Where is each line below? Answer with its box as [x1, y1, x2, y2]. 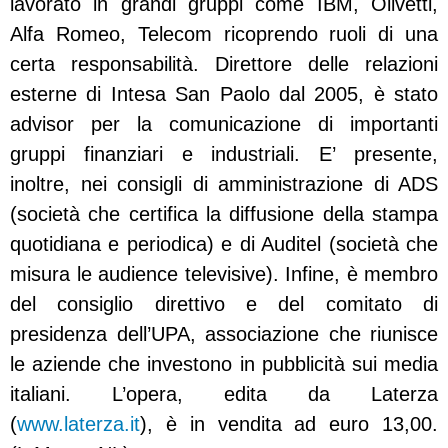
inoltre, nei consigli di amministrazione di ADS [10, 173, 438, 195]
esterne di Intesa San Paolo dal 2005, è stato [10, 83, 438, 105]
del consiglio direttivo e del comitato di [10, 293, 438, 315]
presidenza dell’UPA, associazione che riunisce [10, 323, 438, 345]
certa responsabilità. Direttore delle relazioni [10, 53, 438, 75]
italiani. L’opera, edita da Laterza [10, 383, 438, 405]
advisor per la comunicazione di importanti [10, 113, 438, 135]
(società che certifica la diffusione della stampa [10, 203, 438, 225]
